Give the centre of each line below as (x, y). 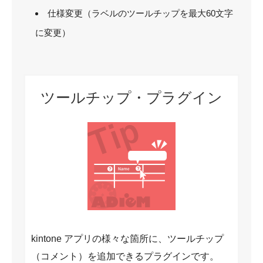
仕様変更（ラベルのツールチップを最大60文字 (140, 14)
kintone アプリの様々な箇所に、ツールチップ (127, 239)
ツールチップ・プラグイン (131, 98)
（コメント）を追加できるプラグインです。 (125, 257)
